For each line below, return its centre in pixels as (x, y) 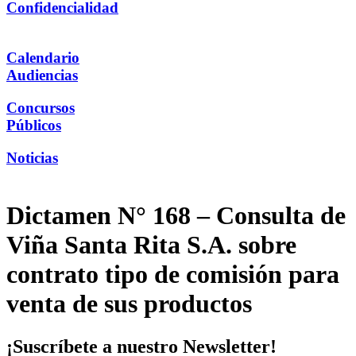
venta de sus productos (129, 304)
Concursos (41, 107)
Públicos (34, 125)
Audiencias (42, 75)
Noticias (32, 157)
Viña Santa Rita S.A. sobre (151, 245)
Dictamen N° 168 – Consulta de (176, 216)
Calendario (43, 58)
